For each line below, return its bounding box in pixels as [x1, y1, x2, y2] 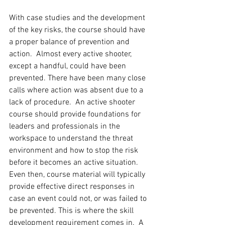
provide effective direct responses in [9, 182, 137, 192]
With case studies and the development [9, 13, 147, 24]
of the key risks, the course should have [9, 25, 147, 36]
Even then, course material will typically [9, 170, 147, 180]
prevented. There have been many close [9, 73, 148, 84]
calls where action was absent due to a [9, 85, 145, 96]
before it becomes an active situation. [9, 158, 140, 168]
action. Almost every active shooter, [9, 49, 134, 60]
